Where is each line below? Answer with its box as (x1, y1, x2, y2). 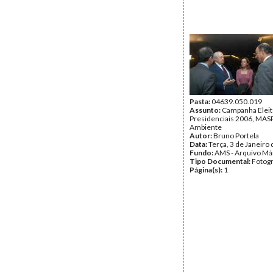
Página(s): (190, 165, 224, 174)
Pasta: (190, 97, 211, 106)
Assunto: (190, 105, 222, 115)
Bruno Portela (213, 131, 259, 140)
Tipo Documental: (190, 157, 252, 166)
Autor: (190, 131, 213, 140)
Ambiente (190, 122, 222, 132)
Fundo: (190, 148, 214, 157)
